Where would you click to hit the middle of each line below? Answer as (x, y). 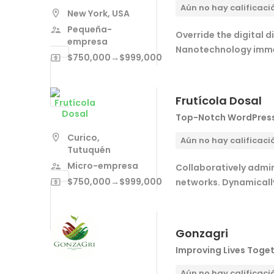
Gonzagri (202, 233)
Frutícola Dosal (219, 100)
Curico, (83, 137)
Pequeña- (90, 29)
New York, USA (98, 13)
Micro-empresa (103, 165)
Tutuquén (89, 150)
